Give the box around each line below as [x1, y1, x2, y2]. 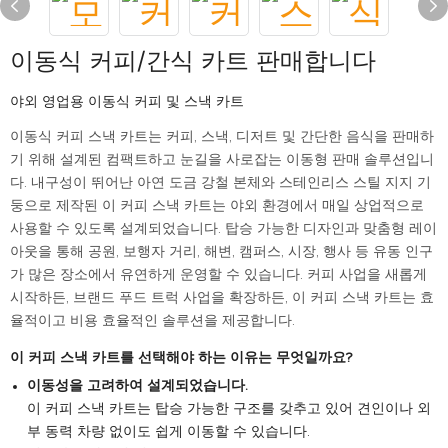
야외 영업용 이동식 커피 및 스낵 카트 [10, 95, 244, 109]
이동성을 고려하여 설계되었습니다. [26, 379, 248, 393]
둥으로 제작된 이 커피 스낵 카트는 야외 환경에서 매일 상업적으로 [10, 199, 424, 213]
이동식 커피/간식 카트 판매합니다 [10, 46, 376, 75]
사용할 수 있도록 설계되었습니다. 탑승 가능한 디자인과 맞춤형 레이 [10, 222, 437, 236]
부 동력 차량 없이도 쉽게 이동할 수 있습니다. [26, 425, 310, 439]
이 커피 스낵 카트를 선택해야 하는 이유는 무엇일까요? [10, 351, 352, 365]
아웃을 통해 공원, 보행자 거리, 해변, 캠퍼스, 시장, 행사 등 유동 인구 [10, 245, 433, 259]
